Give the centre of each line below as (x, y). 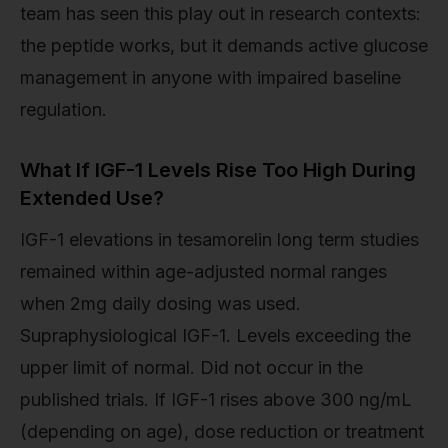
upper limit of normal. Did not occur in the (191, 368)
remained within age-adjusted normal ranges (203, 272)
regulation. (63, 110)
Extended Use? (92, 198)
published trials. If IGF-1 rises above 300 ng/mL (216, 400)
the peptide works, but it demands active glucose (224, 46)
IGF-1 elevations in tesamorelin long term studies (219, 240)
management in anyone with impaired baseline (210, 78)
